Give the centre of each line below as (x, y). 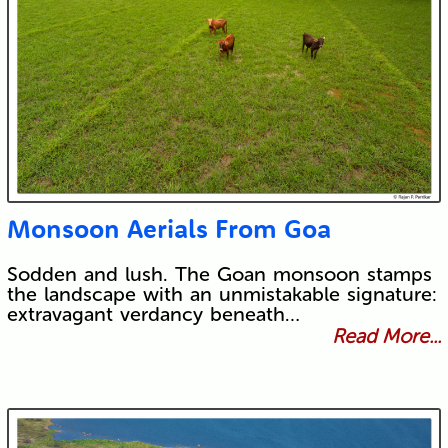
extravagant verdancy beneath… (153, 313)
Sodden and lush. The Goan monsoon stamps (219, 273)
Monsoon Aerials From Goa (168, 228)
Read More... (387, 335)
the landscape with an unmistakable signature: (221, 293)
